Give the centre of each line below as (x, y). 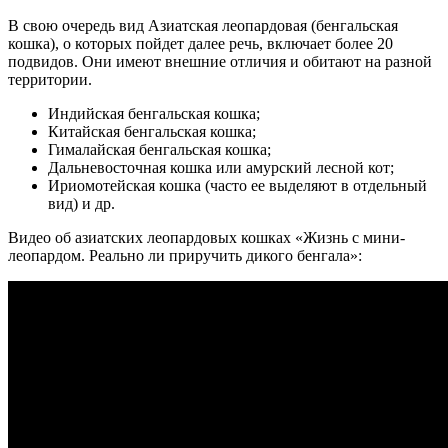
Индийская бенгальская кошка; (154, 113)
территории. (50, 79)
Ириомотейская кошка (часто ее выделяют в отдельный (237, 185)
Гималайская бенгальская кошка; (159, 149)
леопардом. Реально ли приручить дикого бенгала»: (185, 255)
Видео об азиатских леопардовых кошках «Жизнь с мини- (206, 237)
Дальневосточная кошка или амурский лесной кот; (221, 167)
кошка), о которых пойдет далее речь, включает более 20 (200, 43)
